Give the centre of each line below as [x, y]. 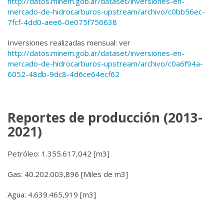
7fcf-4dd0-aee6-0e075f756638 [62, 22]
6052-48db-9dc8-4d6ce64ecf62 [63, 74]
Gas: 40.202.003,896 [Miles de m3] [68, 174]
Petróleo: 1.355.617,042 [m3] [58, 153]
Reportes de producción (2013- [105, 117]
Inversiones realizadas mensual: [62, 42]
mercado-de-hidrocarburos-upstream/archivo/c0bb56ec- [106, 11]
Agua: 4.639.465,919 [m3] [52, 194]
